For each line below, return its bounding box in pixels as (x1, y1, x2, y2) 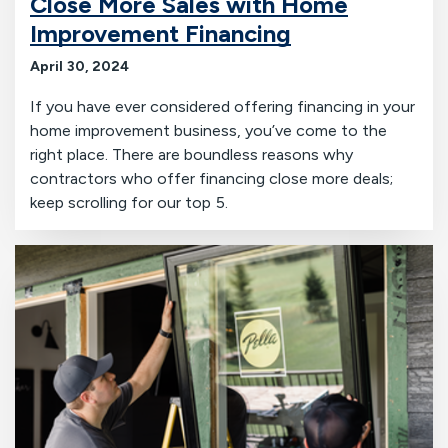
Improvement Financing (30, 18, 291, 48)
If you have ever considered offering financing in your (30, 97, 415, 117)
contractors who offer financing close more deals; (30, 169, 393, 189)
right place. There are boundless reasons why (30, 145, 353, 165)
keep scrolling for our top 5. (30, 193, 228, 213)
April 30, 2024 (30, 57, 129, 75)
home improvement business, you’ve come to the (30, 121, 387, 141)
